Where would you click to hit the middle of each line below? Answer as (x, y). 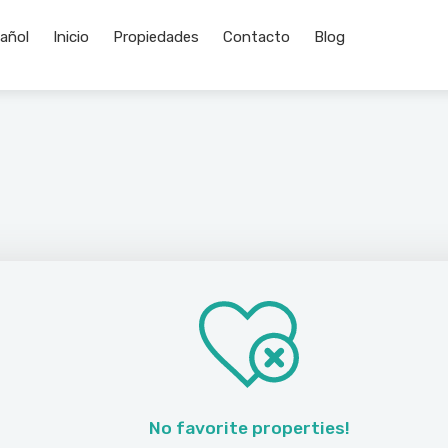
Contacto (256, 37)
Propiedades (156, 37)
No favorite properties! (249, 428)
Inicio (71, 37)
